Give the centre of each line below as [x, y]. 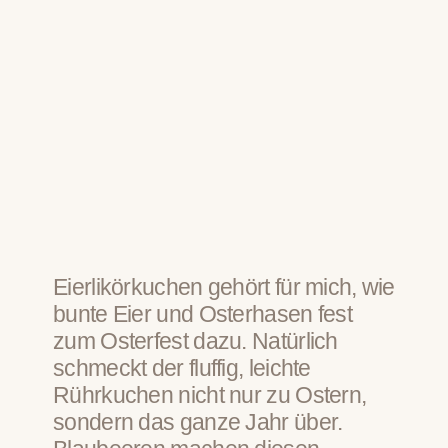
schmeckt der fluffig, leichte [182, 368]
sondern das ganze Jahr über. [198, 422]
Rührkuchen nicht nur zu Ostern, [210, 395]
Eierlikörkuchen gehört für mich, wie [224, 287]
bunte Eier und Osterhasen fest [202, 314]
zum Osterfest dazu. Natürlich [195, 341]
